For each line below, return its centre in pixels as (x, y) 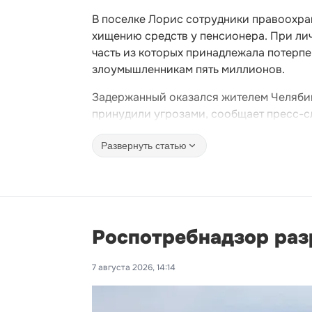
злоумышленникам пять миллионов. (188, 69)
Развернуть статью (144, 145)
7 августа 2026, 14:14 (134, 267)
